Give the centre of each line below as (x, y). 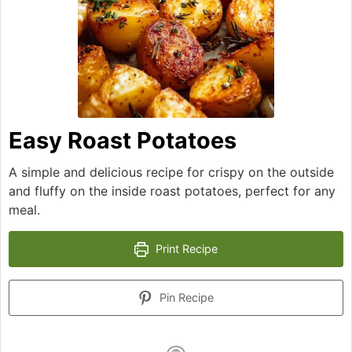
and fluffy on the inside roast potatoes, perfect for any (172, 191)
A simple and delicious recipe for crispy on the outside (171, 172)
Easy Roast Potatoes (123, 141)
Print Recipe (185, 249)
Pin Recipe (185, 298)
